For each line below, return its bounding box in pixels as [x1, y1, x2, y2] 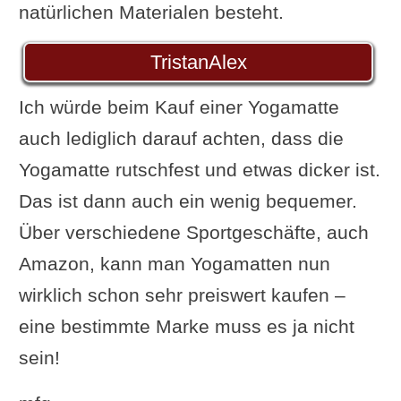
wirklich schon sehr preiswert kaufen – [18, 284, 346, 305]
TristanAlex [149, 50, 247, 73]
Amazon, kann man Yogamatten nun [18, 252, 330, 274]
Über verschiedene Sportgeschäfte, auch [18, 221, 369, 243]
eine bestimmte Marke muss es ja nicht [18, 315, 354, 337]
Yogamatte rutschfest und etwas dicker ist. [18, 158, 380, 180]
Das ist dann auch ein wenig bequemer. [18, 190, 357, 211]
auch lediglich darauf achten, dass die [18, 127, 344, 149]
